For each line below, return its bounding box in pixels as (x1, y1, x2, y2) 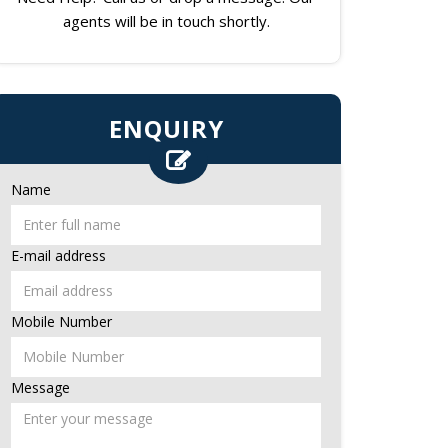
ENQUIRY (108, 111, 224, 145)
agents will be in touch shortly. (62, 10, 270, 31)
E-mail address (11, 245, 106, 265)
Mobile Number (11, 311, 112, 331)
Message (11, 377, 70, 397)
